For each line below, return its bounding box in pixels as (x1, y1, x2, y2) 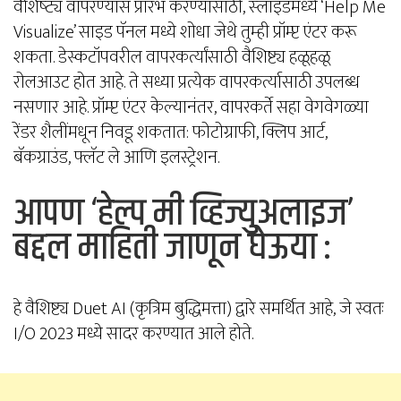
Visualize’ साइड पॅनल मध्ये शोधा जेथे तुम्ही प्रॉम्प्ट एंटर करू (13, 16, 357, 47)
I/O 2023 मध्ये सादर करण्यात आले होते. (13, 318, 253, 349)
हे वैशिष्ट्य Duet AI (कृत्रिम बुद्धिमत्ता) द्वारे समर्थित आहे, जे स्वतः (13, 293, 384, 324)
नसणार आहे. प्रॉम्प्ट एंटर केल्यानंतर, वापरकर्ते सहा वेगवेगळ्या (13, 91, 369, 123)
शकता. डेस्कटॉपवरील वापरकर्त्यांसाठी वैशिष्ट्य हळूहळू (13, 41, 330, 73)
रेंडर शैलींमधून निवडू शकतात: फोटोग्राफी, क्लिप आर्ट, (13, 116, 328, 148)
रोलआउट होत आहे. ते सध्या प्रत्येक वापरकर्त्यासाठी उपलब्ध (13, 66, 360, 98)
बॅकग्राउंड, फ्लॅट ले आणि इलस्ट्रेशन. (13, 141, 219, 173)
